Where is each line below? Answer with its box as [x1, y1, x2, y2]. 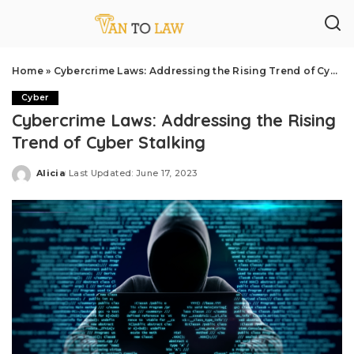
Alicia [36, 167, 66, 179]
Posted [36, 173, 73, 184]
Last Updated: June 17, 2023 [69, 167, 198, 179]
